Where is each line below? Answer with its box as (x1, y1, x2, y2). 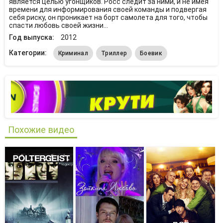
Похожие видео (8, 124, 74, 135)
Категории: (8, 49, 48, 57)
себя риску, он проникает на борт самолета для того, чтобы (8, 13, 208, 21)
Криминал (58, 50, 88, 57)
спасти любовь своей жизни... (8, 21, 108, 29)
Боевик (140, 50, 162, 57)
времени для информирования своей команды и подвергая (8, 5, 207, 13)
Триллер (101, 50, 127, 57)
